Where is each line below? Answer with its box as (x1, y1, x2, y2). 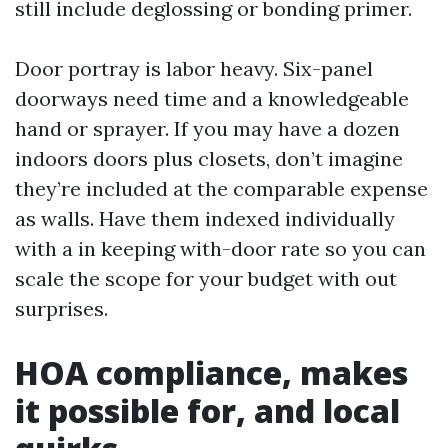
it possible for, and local (15, 389, 400, 432)
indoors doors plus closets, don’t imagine (15, 146, 403, 171)
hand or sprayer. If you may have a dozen (15, 116, 400, 141)
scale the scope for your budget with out (15, 266, 397, 291)
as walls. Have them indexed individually (15, 206, 395, 231)
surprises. (15, 296, 108, 321)
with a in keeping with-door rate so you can (15, 236, 426, 261)
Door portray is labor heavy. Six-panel (15, 56, 373, 81)
